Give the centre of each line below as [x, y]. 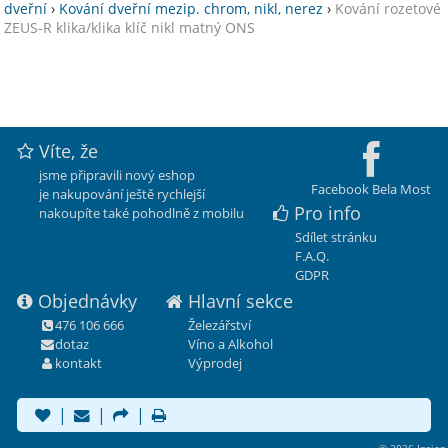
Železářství [219, 325]
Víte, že [68, 151]
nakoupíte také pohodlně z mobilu [141, 213]
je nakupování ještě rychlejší [121, 194]
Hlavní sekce [240, 301]
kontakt [79, 363]
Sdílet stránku [335, 237]
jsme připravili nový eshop [116, 175]
